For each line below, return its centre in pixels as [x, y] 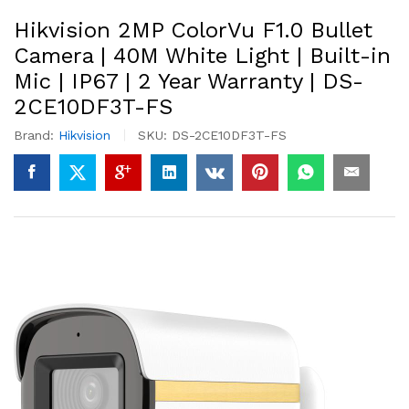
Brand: [36, 135]
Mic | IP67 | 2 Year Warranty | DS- [189, 81]
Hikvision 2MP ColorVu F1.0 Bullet [193, 30]
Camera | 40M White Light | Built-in [202, 56]
